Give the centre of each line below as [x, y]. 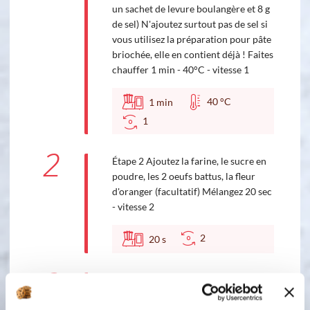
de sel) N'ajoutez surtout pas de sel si [190, 24]
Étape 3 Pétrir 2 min [155, 280]
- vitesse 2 [133, 206]
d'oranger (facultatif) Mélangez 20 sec [192, 191]
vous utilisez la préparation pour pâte [191, 39]
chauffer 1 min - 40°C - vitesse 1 [180, 70]
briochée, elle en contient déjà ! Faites [192, 55]
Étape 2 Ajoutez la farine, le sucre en [189, 161]
